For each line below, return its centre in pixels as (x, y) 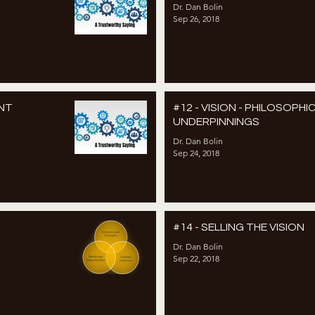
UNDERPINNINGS (216, 121)
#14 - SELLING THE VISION (239, 227)
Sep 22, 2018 (196, 259)
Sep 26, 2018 (196, 19)
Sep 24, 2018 (196, 153)
